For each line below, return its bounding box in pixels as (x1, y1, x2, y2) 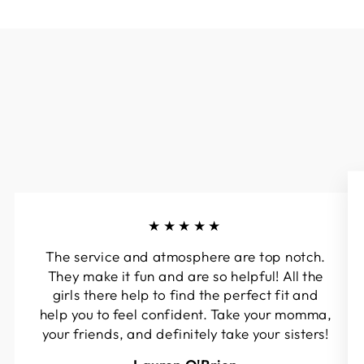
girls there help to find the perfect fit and (53, 285, 318, 304)
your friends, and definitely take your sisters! (41, 324, 330, 343)
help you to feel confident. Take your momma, (39, 305, 332, 323)
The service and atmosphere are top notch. (45, 247, 326, 266)
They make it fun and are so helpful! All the (47, 266, 324, 285)
